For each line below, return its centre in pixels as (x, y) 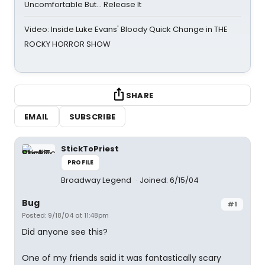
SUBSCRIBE (92, 117)
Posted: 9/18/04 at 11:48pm (65, 215)
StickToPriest (90, 149)
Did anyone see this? (65, 232)
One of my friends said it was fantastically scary (122, 258)
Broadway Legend (97, 180)
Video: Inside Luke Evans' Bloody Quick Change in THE (126, 29)
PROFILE (81, 162)
